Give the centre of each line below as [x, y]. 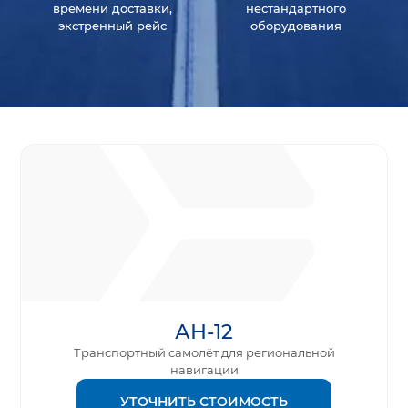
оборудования [296, 26]
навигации [204, 370]
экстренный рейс [112, 26]
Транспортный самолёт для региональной [204, 353]
